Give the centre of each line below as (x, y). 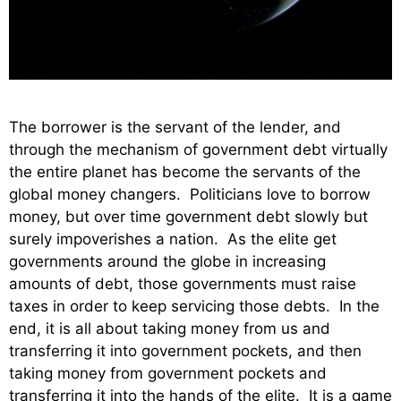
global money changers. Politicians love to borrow (190, 195)
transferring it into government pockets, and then (185, 351)
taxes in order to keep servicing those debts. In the (194, 307)
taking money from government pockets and (168, 374)
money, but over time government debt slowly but (188, 217)
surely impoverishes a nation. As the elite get (173, 239)
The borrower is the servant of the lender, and (175, 128)
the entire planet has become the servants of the (185, 172)
